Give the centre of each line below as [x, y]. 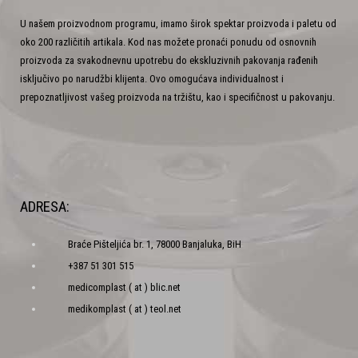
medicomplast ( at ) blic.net [125, 288]
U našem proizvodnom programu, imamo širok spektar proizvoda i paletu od [178, 24]
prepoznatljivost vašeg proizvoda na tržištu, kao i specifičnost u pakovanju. [177, 97]
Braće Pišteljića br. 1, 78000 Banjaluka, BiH [155, 245]
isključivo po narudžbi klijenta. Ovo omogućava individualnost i [152, 79]
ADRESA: [45, 207]
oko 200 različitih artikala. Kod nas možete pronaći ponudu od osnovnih [168, 42]
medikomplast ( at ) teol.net [125, 309]
